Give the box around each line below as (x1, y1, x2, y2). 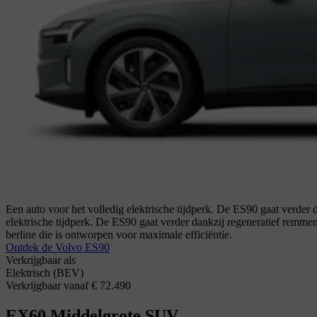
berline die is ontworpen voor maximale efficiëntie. (6, 229, 232, 241)
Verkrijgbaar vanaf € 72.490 (6, 279, 131, 292)
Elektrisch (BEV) (6, 267, 83, 279)
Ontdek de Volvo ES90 (6, 241, 110, 254)
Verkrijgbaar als (6, 254, 76, 267)
